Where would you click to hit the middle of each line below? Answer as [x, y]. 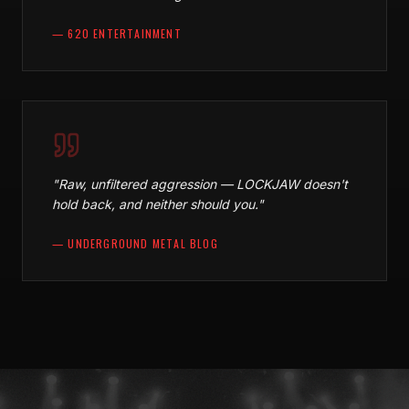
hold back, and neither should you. [155, 204]
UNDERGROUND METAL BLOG [143, 244]
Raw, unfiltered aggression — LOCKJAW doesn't [203, 184]
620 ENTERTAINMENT [125, 34]
